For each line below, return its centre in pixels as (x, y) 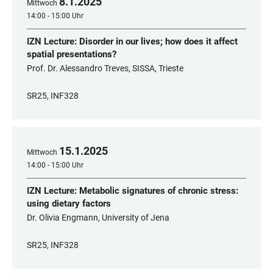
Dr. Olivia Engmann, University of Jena (98, 218)
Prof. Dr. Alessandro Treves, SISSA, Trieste (105, 68)
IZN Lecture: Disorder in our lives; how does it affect (132, 41)
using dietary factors (69, 204)
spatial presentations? (72, 54)
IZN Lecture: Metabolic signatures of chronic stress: (133, 191)
